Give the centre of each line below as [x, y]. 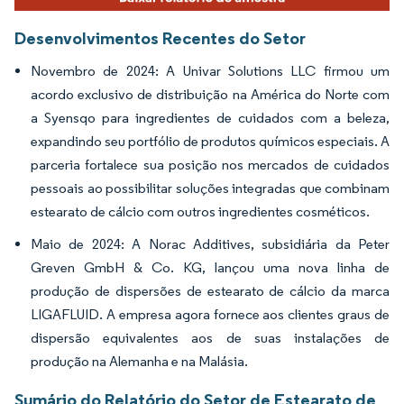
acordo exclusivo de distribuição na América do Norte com [210, 94]
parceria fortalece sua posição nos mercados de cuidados [210, 164]
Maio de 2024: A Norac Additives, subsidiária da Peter [210, 243]
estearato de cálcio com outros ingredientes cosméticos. [200, 211]
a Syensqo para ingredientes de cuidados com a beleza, [210, 117]
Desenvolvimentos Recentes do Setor [160, 37]
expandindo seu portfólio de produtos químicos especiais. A [210, 141]
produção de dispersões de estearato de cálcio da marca [210, 290]
